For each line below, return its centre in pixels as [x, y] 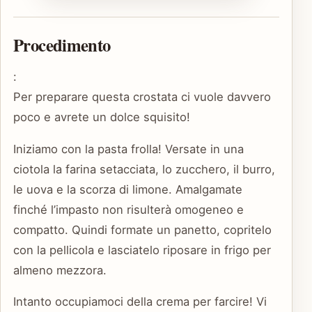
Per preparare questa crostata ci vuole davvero [142, 96]
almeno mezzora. [60, 270]
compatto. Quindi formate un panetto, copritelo [142, 229]
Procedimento [62, 45]
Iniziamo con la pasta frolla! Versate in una [128, 149]
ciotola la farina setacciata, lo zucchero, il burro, [144, 169]
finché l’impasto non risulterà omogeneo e [128, 209]
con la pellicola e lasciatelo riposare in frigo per [142, 250]
